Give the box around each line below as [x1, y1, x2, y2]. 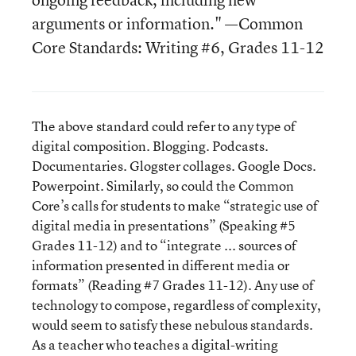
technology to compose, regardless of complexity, [32, 296, 321, 314]
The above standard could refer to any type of [32, 117, 296, 135]
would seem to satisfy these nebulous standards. [32, 315, 313, 334]
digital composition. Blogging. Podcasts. [32, 137, 269, 155]
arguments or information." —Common [32, 13, 303, 34]
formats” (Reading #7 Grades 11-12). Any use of [32, 276, 314, 294]
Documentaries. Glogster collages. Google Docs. [32, 157, 316, 175]
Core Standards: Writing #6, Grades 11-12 [32, 37, 324, 58]
